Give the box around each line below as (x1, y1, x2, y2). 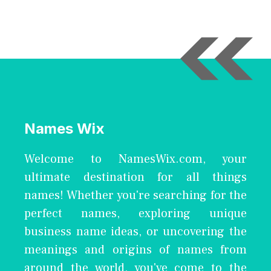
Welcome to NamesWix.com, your (24, 151, 247, 167)
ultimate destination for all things (24, 169, 247, 185)
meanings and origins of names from (24, 241, 247, 258)
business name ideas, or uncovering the (24, 223, 247, 240)
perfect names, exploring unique (24, 205, 247, 221)
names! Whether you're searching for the (24, 187, 247, 203)
